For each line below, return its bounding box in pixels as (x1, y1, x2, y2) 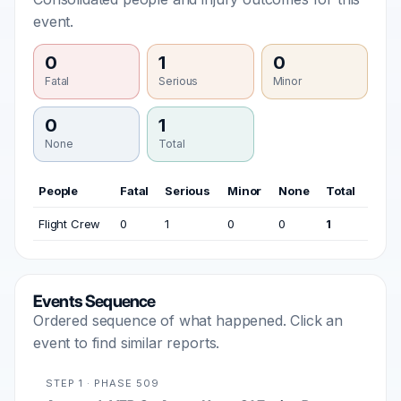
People (38, 183, 79, 198)
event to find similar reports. (33, 334, 220, 352)
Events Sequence (33, 291, 156, 311)
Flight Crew (38, 217, 101, 231)
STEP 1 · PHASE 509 (46, 377, 159, 389)
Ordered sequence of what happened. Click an (33, 311, 344, 329)
